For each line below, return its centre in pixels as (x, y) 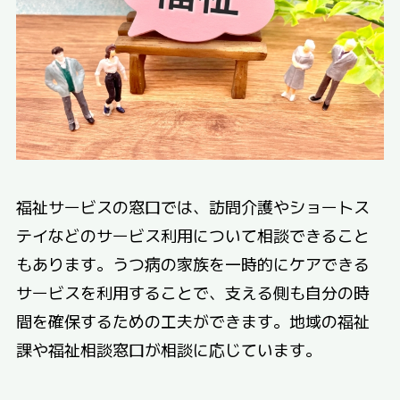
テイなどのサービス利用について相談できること (192, 234)
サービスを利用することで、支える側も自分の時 (192, 292)
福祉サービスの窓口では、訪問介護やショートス (192, 206)
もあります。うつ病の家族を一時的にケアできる (192, 263)
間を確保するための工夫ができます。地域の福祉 (192, 320)
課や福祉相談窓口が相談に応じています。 (168, 349)
